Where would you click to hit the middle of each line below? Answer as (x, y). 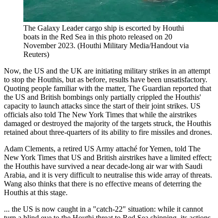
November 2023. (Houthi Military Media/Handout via (106, 46)
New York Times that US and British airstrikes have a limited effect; (108, 158)
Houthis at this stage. (36, 193)
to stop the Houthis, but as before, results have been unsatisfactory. (106, 80)
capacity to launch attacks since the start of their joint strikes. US (102, 106)
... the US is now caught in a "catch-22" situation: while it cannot (103, 209)
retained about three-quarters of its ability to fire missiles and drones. (108, 132)
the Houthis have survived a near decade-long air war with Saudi (103, 166)
